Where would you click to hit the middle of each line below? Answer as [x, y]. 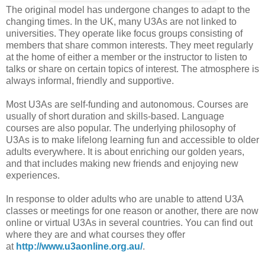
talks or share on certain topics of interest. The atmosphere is [132, 69]
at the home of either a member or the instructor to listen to [127, 57]
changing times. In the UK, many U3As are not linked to [121, 22]
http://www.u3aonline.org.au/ [79, 247]
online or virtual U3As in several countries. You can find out [129, 223]
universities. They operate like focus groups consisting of [124, 34]
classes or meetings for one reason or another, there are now [132, 211]
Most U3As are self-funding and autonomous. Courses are [127, 105]
